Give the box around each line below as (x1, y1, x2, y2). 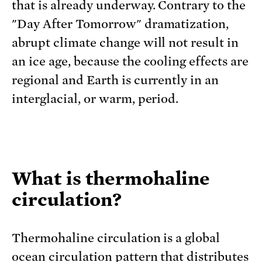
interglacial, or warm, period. (12, 91, 179, 106)
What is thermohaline (12, 167, 210, 189)
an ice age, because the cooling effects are (12, 54, 249, 68)
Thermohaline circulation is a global (12, 230, 220, 245)
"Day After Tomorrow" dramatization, (12, 16, 229, 31)
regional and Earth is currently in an (12, 73, 219, 87)
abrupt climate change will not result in (12, 35, 239, 50)
